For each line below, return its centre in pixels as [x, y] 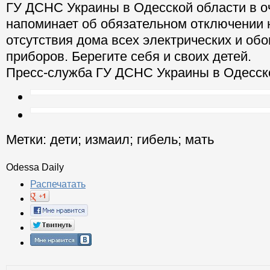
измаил [107, 140]
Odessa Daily [35, 168]
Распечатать [58, 184]
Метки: [26, 140]
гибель [157, 140]
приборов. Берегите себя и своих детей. [129, 57]
